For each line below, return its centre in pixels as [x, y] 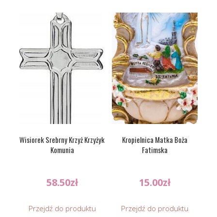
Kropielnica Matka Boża [155, 140]
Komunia [62, 150]
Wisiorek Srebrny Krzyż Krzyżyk [62, 140]
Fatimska [155, 150]
